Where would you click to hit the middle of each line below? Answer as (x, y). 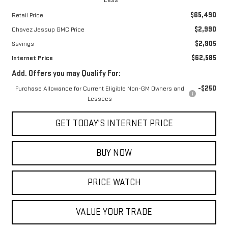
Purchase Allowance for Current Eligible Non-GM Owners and (100, 88)
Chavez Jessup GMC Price (48, 29)
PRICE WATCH (114, 182)
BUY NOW (114, 153)
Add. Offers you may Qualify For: (66, 73)
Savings (23, 44)
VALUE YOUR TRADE (114, 212)
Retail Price (27, 15)
